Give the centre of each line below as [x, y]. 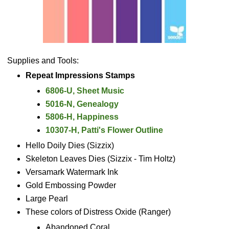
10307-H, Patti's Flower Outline [105, 130]
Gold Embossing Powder [71, 186]
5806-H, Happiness [82, 117]
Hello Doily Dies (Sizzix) [70, 146]
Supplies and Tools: [42, 60]
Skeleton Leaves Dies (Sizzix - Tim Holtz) [100, 159]
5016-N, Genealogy [82, 104]
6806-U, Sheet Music [85, 90]
